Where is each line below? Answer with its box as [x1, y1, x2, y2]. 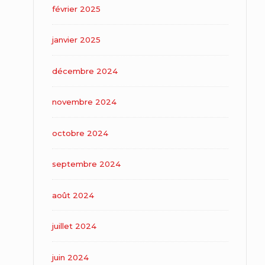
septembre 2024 [51, 159, 121, 169]
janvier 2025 [51, 35, 101, 45]
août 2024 [51, 190, 94, 200]
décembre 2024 [51, 66, 118, 76]
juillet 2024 [51, 221, 96, 231]
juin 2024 [51, 252, 89, 262]
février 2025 [51, 4, 101, 14]
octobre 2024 [51, 128, 108, 138]
